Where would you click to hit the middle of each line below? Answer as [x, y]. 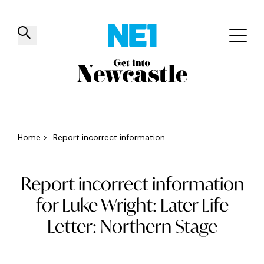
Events [242, 82]
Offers [187, 82]
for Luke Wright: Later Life [132, 205]
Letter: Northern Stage [132, 226]
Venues [130, 82]
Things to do [59, 82]
